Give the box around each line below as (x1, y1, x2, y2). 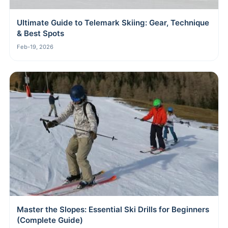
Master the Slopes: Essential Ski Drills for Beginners (17, 204, 209, 214)
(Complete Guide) (17, 215, 83, 225)
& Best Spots (17, 28, 64, 38)
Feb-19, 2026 (17, 43, 53, 50)
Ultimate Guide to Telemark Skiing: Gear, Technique (17, 17, 209, 27)
